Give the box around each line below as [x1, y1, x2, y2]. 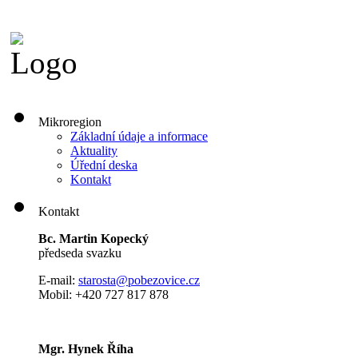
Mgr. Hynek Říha [38, 341, 133, 356]
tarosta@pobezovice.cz [83, 272, 200, 287]
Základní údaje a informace [70, 129, 208, 143]
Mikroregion [38, 114, 101, 129]
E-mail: [38, 272, 78, 287]
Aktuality [70, 143, 117, 157]
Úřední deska [70, 157, 137, 172]
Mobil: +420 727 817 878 [38, 287, 169, 301]
